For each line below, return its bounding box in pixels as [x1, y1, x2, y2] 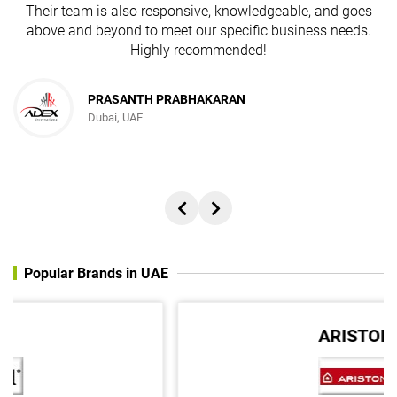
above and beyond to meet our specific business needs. [26, 22, 371, 40]
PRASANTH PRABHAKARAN [88, 92, 245, 107]
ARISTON [161, 324, 236, 346]
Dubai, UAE [88, 111, 143, 125]
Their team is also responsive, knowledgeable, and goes [25, 3, 372, 20]
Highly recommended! [130, 42, 267, 59]
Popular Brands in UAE [24, 264, 168, 282]
